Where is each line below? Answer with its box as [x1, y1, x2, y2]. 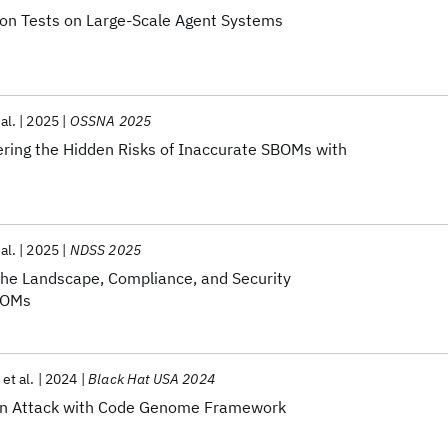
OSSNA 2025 [69, 112, 152, 130]
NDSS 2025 [69, 241, 142, 259]
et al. [2, 370, 35, 388]
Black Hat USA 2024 [88, 370, 215, 388]
